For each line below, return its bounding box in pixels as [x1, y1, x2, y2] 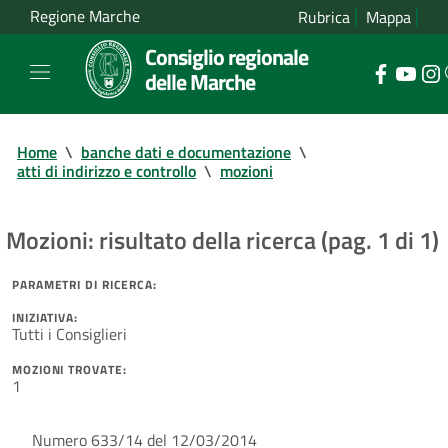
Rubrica [298, 5, 350, 29]
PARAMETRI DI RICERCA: [12, 274, 157, 294]
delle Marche [145, 65, 255, 98]
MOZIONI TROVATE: [12, 359, 127, 379]
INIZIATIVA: [12, 307, 78, 327]
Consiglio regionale [145, 40, 308, 73]
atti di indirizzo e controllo [17, 158, 196, 183]
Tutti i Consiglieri [12, 321, 127, 346]
